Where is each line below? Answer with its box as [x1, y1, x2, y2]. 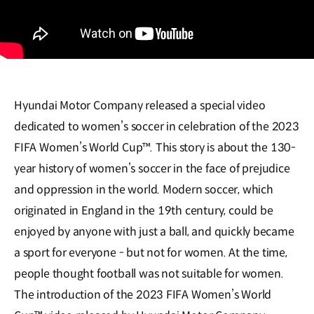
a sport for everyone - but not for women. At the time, [14, 245, 287, 260]
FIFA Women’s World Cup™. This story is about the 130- [14, 140, 296, 155]
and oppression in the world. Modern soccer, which [14, 182, 273, 197]
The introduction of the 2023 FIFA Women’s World [14, 287, 272, 302]
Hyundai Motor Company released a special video [14, 98, 266, 113]
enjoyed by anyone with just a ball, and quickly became [14, 224, 294, 239]
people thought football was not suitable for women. [14, 266, 284, 281]
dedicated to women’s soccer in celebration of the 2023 [14, 119, 299, 134]
